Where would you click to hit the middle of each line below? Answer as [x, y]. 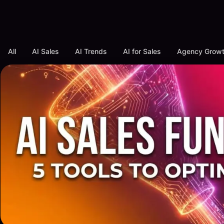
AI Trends [91, 51]
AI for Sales [142, 51]
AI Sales [45, 51]
